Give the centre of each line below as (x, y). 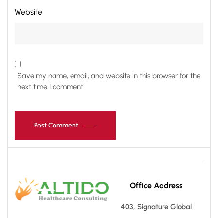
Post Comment (56, 126)
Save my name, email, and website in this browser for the (109, 76)
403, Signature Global (156, 207)
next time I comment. (51, 87)
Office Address (156, 186)
